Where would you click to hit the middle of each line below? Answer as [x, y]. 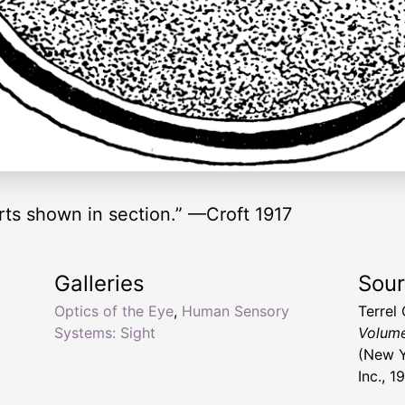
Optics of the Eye [114, 311]
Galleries [99, 283]
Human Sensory [235, 311]
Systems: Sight [105, 332]
